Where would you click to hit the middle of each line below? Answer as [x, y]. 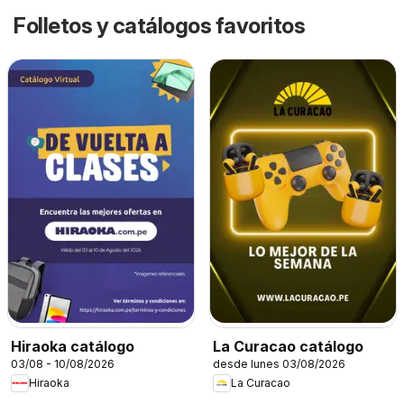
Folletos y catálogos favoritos [159, 25]
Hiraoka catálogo [73, 346]
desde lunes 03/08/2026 [279, 363]
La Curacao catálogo [288, 346]
